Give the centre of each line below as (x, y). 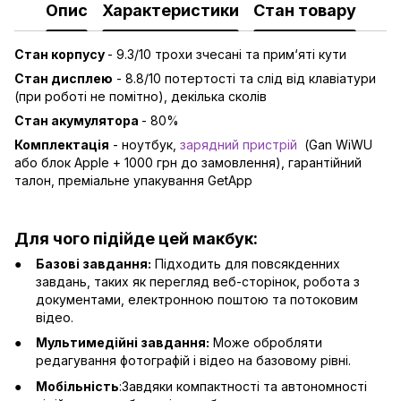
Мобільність (77, 386)
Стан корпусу (61, 55)
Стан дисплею (64, 79)
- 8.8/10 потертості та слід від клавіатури (244, 79)
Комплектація (62, 145)
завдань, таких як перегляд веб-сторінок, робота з (198, 281)
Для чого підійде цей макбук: (136, 238)
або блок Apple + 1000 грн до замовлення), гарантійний (188, 163)
